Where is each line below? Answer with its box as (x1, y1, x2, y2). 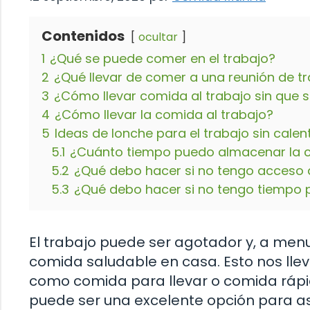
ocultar (138, 28, 178, 45)
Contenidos (42, 26, 125, 46)
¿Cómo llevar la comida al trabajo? (55, 105, 273, 123)
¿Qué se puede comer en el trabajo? (50, 49, 275, 67)
